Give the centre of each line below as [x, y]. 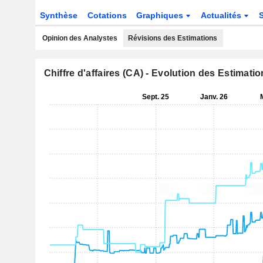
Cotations [107, 15]
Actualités [222, 15]
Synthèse [58, 15]
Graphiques [161, 15]
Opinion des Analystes [80, 38]
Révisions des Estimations [172, 38]
